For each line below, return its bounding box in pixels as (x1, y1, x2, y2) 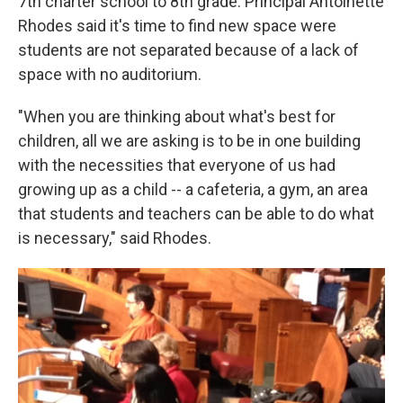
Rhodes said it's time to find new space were (18, 16, 336, 35)
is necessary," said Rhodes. (18, 228, 211, 247)
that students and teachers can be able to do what (18, 204, 374, 223)
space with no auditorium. (18, 65, 201, 84)
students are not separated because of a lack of (18, 40, 359, 59)
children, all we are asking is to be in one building (18, 131, 361, 150)
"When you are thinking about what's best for (18, 107, 336, 126)
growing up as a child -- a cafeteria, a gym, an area (18, 180, 368, 199)
